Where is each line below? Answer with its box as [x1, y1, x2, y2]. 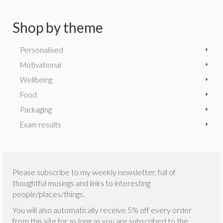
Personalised [20, 45, 63, 54]
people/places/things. [12, 189, 85, 199]
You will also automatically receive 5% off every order [12, 205, 192, 215]
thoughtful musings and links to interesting [12, 178, 150, 188]
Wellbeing [20, 75, 52, 84]
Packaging [20, 105, 52, 114]
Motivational [20, 60, 61, 69]
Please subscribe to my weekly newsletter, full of [12, 167, 176, 177]
